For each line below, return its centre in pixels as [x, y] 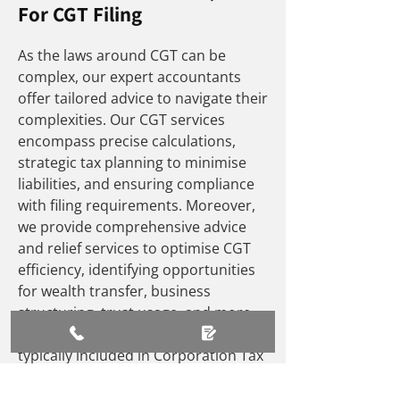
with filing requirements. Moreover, [137, 205]
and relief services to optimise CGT [134, 248]
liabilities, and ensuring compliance [136, 184]
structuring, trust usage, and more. [136, 312]
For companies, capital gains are [126, 334]
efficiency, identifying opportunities [137, 270]
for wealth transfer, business [114, 291]
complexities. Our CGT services [121, 120]
